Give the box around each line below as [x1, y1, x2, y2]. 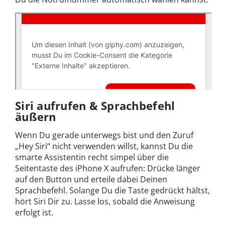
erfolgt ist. [15, 207, 53, 218]
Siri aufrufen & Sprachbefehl [15, 98, 175, 114]
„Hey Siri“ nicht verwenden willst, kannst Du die [15, 141, 193, 152]
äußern [15, 109, 56, 125]
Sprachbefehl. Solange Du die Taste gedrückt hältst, [15, 185, 210, 196]
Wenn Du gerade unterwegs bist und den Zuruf [15, 130, 193, 141]
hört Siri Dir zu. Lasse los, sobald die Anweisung [15, 196, 195, 207]
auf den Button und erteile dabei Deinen [15, 174, 167, 185]
